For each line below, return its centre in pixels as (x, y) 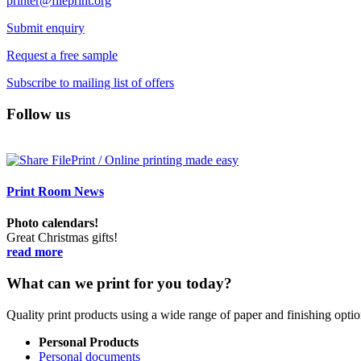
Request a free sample (62, 56)
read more (35, 252)
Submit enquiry (46, 28)
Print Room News (55, 191)
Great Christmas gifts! (62, 238)
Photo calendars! (52, 223)
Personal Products (89, 342)
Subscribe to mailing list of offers (90, 83)
